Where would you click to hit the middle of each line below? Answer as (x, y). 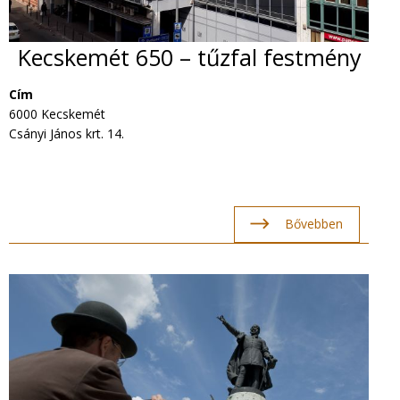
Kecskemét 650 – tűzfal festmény (190, 58)
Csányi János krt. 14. (67, 133)
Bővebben (313, 224)
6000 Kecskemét (57, 113)
